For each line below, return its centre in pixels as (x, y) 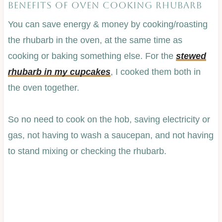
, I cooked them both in (155, 72)
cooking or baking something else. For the (92, 56)
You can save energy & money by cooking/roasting (108, 25)
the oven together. (43, 88)
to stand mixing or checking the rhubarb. (87, 151)
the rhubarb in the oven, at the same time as (95, 40)
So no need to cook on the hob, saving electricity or (109, 120)
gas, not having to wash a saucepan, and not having (111, 136)
